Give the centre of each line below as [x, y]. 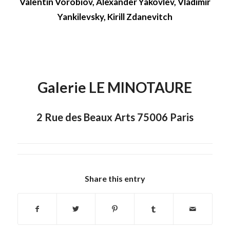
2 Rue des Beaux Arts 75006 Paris [115, 117]
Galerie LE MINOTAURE [115, 87]
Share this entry [115, 178]
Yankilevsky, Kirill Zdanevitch [115, 17]
